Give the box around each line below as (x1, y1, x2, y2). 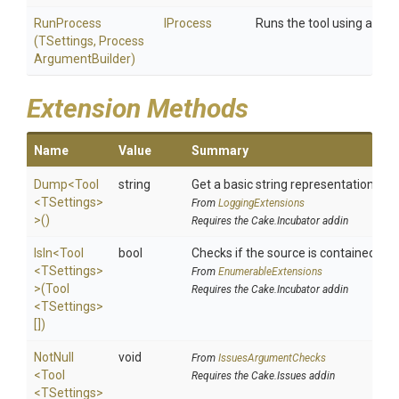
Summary (191, 143, 248, 158)
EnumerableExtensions (218, 265, 322, 278)
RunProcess (34, 16, 102, 30)
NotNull (34, 350, 74, 364)
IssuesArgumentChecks (218, 352, 326, 364)
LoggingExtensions (218, 197, 305, 209)
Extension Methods (27, 93, 248, 124)
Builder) (92, 52, 135, 66)
